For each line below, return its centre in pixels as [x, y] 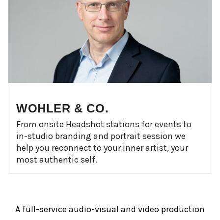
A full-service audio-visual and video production [110, 209]
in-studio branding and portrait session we [101, 136]
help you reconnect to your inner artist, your [102, 148]
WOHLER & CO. [63, 109]
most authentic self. [57, 160]
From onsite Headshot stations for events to [104, 124]
